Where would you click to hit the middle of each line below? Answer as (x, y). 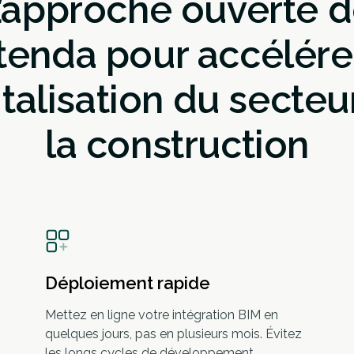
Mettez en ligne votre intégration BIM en (162, 315)
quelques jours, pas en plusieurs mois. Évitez (173, 334)
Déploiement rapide (128, 283)
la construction (177, 145)
